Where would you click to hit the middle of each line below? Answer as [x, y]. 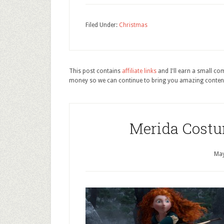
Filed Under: [102, 25]
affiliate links [139, 71]
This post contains [95, 71]
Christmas [133, 25]
